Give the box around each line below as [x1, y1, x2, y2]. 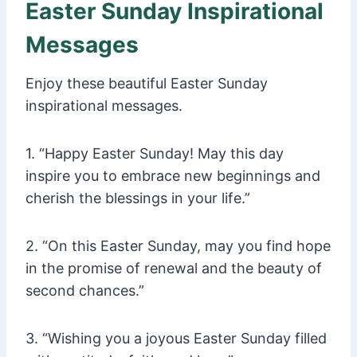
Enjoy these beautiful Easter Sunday [25, 75, 268, 92]
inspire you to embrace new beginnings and [25, 167, 320, 185]
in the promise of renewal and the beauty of [25, 260, 322, 277]
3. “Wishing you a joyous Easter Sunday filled [25, 330, 327, 347]
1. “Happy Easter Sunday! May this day [25, 145, 284, 163]
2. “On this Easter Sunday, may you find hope [25, 237, 331, 255]
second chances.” [25, 282, 144, 300]
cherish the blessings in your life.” [25, 190, 250, 207]
